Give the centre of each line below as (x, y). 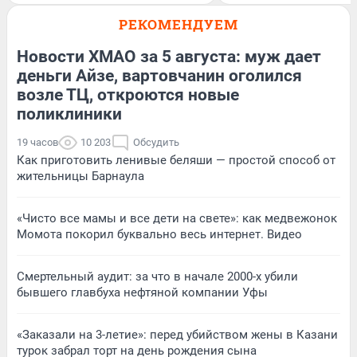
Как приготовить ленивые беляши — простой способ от (176, 160)
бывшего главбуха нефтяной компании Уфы (142, 292)
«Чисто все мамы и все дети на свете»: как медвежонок (177, 218)
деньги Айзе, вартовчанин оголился (159, 75)
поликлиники (69, 114)
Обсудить (156, 142)
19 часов (37, 142)
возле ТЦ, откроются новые (128, 94)
